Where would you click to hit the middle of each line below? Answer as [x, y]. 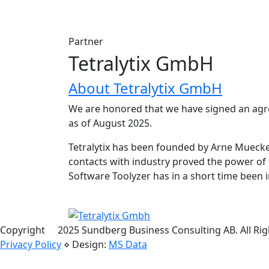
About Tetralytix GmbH [145, 88]
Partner [86, 41]
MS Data [128, 244]
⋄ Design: [85, 244]
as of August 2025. [110, 123]
